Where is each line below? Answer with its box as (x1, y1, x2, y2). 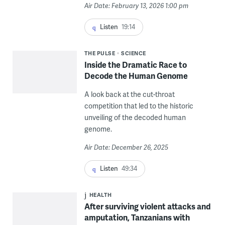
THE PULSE (84, 49, 116, 57)
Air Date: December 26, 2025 (84, 143, 168, 152)
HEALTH (89, 191, 112, 199)
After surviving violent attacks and (84, 200, 210, 212)
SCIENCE (121, 49, 146, 57)
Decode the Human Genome (84, 70, 188, 82)
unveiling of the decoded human (84, 113, 186, 123)
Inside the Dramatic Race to (84, 59, 187, 71)
